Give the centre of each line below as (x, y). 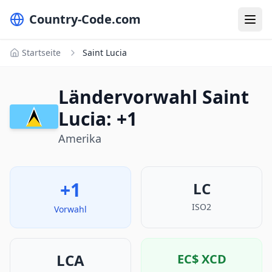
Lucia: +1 (98, 119)
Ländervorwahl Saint (154, 97)
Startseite (41, 53)
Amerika (80, 138)
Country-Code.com (85, 19)
